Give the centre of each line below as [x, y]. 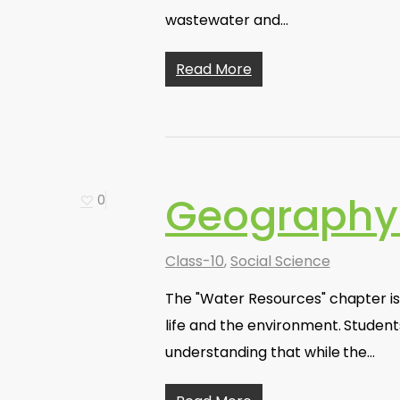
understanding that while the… [271, 352]
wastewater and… [227, 20]
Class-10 [195, 261]
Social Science [280, 261]
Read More [214, 69]
